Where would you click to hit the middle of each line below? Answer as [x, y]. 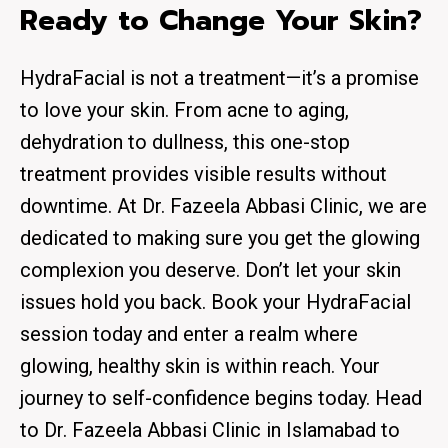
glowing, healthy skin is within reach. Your [200, 366]
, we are [393, 206]
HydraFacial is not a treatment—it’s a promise [219, 78]
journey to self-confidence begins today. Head [221, 398]
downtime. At [81, 206]
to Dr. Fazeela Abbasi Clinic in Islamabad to [210, 430]
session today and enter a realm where [189, 334]
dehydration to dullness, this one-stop [185, 142]
